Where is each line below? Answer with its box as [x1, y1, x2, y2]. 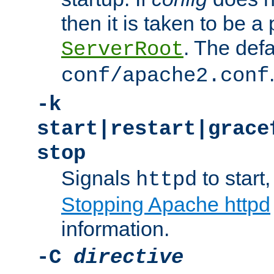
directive [73, 246, 183, 270]
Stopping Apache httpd [61, 193, 270, 217]
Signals [61, 166, 136, 190]
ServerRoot [61, 38, 183, 62]
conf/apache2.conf [61, 64, 269, 88]
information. [61, 217, 169, 241]
